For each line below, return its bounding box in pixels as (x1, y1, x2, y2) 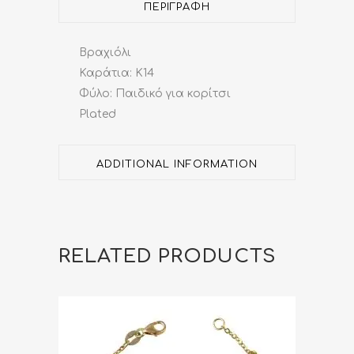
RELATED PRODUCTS (58, 245, 276, 267)
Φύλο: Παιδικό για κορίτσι (79, 87, 231, 100)
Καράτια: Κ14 (79, 66, 154, 79)
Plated (79, 107, 116, 120)
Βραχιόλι (79, 46, 131, 58)
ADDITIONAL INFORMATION (96, 158, 258, 170)
